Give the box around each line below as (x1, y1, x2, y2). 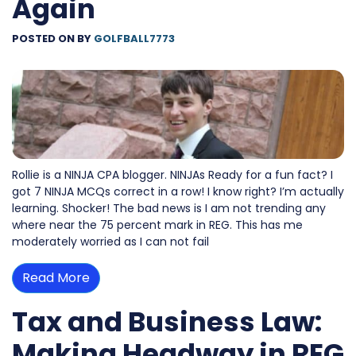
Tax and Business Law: (12, 302, 322, 341)
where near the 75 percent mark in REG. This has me (12, 216, 303, 233)
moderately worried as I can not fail (12, 233, 209, 250)
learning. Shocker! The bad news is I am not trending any (12, 199, 326, 216)
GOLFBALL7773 (94, 30, 175, 46)
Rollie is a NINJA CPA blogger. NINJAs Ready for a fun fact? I (12, 166, 333, 183)
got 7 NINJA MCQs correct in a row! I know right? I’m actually (12, 183, 344, 199)
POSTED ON (12, 30, 77, 46)
